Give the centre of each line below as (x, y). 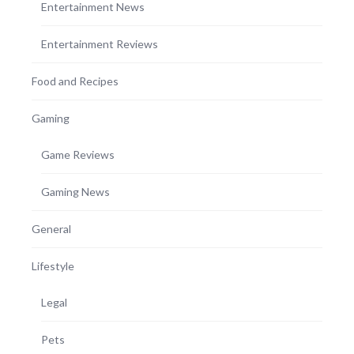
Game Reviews (78, 155)
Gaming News (75, 192)
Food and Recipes (75, 81)
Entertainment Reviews (100, 44)
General (51, 229)
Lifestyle (53, 266)
